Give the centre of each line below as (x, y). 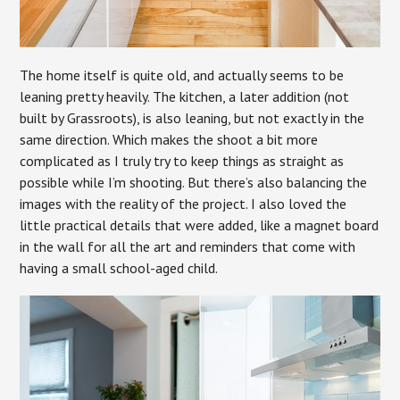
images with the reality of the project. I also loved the (183, 203)
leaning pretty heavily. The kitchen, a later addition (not (185, 96)
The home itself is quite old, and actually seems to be (182, 75)
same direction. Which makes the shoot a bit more (169, 139)
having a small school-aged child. (119, 267)
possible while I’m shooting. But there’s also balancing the (194, 182)
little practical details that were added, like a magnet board (200, 225)
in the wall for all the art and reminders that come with (188, 246)
